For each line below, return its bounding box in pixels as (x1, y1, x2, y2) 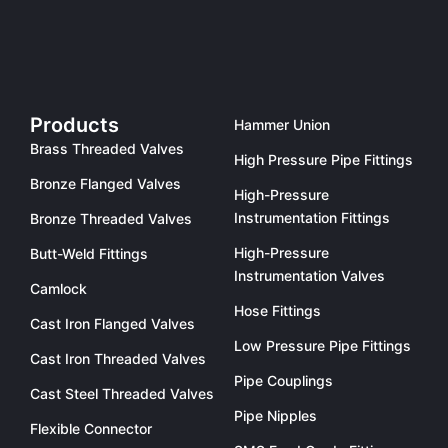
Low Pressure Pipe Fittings (234, 337, 411, 354)
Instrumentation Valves (234, 267, 385, 284)
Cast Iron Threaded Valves (30, 350, 206, 367)
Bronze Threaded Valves (30, 210, 192, 227)
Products (30, 113, 119, 137)
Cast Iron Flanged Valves (30, 315, 195, 332)
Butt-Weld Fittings (30, 245, 148, 262)
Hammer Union (234, 116, 330, 133)
